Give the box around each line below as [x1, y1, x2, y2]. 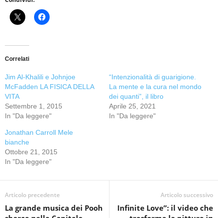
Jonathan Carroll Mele [5, 128, 73, 136]
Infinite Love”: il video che [117, 202, 213, 213]
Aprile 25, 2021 [109, 102, 156, 110]
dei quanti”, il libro [109, 92, 163, 100]
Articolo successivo [161, 190, 213, 199]
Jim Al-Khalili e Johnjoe [5, 73, 75, 81]
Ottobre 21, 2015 [5, 147, 57, 156]
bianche [5, 138, 29, 146]
